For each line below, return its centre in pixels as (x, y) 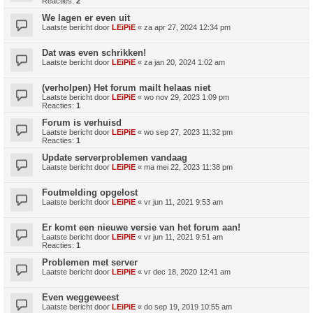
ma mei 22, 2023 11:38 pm (188, 167)
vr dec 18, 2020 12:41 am (187, 271)
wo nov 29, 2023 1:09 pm (187, 97)
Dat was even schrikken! (94, 52)
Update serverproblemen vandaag (115, 157)
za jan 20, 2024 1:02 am (184, 62)
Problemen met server (90, 262)
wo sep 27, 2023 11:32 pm (188, 132)
